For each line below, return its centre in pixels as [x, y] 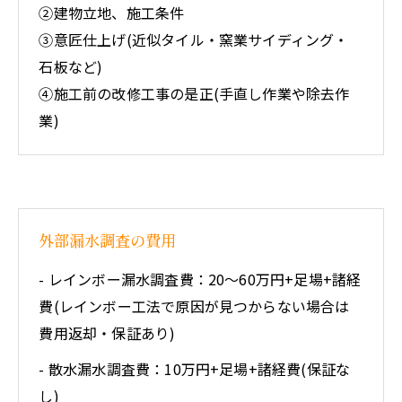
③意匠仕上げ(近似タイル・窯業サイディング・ [194, 40]
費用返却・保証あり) [107, 333]
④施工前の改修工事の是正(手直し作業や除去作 [194, 94]
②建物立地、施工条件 [112, 13]
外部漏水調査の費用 [108, 240]
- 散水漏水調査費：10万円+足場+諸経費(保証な [195, 369]
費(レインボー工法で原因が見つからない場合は [194, 306]
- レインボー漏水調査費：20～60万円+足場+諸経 [200, 280]
